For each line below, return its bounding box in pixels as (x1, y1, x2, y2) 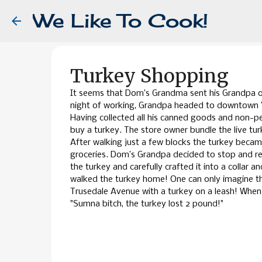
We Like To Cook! (33, 9, 208, 32)
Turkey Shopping (70, 64, 229, 88)
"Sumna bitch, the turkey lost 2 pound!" (70, 199, 223, 209)
